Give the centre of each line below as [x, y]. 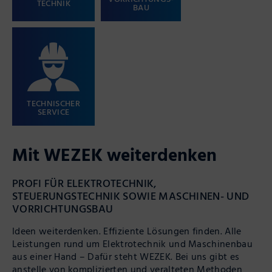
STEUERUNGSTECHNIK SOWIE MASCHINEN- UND [131, 196]
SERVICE [54, 111]
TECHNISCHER [53, 103]
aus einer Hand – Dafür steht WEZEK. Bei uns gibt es [126, 257]
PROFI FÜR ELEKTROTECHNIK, [84, 183]
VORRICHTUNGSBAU [63, 209]
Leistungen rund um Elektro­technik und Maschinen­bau [133, 244]
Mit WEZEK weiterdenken [114, 154]
